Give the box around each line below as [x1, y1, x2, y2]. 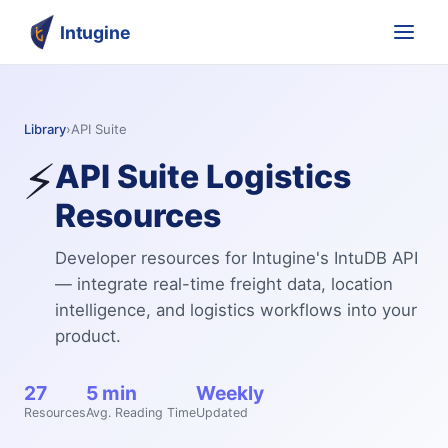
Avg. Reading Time [86, 404, 196, 420]
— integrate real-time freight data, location [55, 273, 393, 294]
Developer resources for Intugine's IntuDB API [55, 247, 418, 268]
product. [55, 325, 121, 346]
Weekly [196, 380, 264, 405]
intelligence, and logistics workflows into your [55, 299, 417, 320]
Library [24, 121, 66, 137]
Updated [196, 404, 248, 420]
